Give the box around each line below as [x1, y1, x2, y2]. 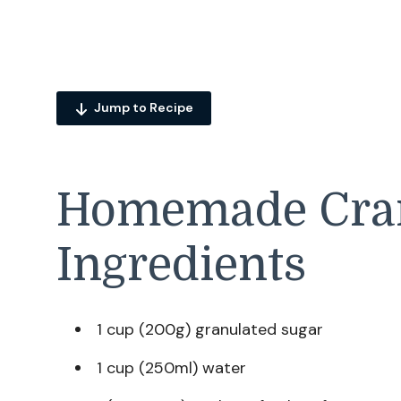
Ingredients [56, 239, 306, 291]
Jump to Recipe [94, 99, 193, 116]
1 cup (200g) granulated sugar [97, 318, 323, 340]
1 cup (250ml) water [97, 356, 246, 379]
